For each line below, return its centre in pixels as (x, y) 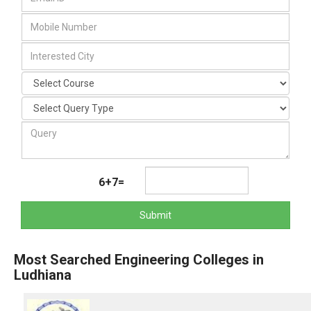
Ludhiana (43, 275)
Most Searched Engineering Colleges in (139, 260)
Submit (155, 215)
